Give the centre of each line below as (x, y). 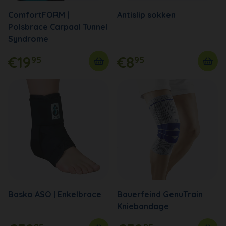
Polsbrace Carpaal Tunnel (58, 26)
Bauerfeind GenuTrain (160, 194)
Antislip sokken (146, 14)
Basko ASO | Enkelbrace (55, 194)
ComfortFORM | (39, 14)
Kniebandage (143, 206)
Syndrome (28, 39)
